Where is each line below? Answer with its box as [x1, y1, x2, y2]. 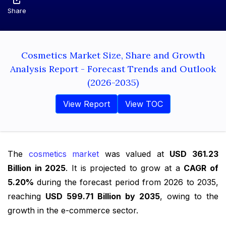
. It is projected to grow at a [66, 163, 184, 173]
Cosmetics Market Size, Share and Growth [21, 49, 205, 61]
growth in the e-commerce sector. [8, 205, 138, 215]
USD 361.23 [169, 149, 219, 159]
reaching [8, 191, 45, 201]
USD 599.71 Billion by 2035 [45, 191, 160, 201]
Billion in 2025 [8, 163, 66, 173]
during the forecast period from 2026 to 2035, [34, 177, 218, 187]
